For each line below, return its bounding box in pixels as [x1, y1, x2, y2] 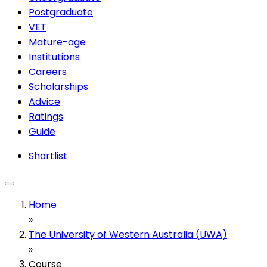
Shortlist [29, 148, 67, 163]
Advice [29, 94, 60, 108]
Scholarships [29, 79, 88, 94]
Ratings [29, 109, 63, 123]
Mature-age [29, 35, 86, 49]
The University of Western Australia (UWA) [29, 227, 227, 241]
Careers [29, 64, 67, 79]
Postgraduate [29, 5, 93, 19]
